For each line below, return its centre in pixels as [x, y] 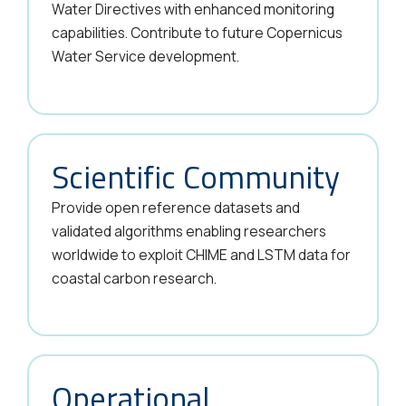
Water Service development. [145, 56]
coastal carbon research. [134, 278]
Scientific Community [196, 176]
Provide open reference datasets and [176, 207]
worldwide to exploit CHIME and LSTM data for [201, 254]
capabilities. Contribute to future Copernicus [197, 32]
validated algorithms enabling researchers [189, 231]
